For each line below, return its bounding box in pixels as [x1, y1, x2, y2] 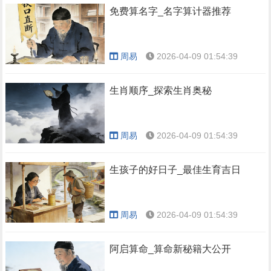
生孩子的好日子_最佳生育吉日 [109, 165, 241, 175]
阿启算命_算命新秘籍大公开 [109, 244, 232, 254]
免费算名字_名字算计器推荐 [109, 6, 232, 16]
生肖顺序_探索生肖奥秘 [109, 85, 212, 96]
